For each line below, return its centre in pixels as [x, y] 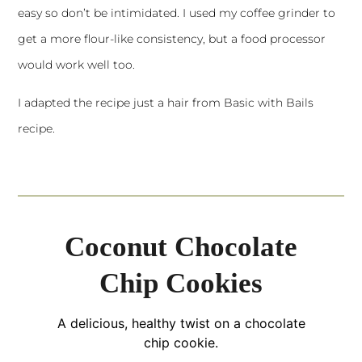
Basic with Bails [269, 103]
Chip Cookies [181, 284]
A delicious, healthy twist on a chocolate [181, 324]
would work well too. [77, 65]
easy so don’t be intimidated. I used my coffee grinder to [177, 13]
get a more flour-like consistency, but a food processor [172, 39]
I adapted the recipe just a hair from [121, 103]
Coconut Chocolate [181, 247]
